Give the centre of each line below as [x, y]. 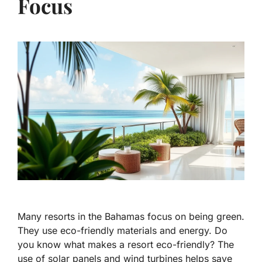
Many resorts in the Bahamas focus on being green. [131, 217]
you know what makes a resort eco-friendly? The [126, 245]
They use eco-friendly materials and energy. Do [123, 231]
